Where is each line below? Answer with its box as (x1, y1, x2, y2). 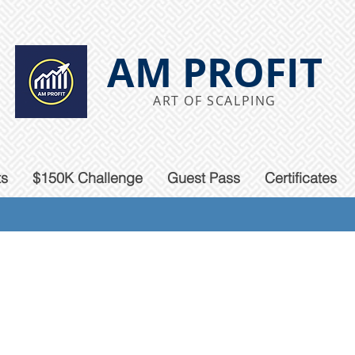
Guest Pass (166, 169, 240, 187)
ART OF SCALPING (153, 92, 277, 109)
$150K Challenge (32, 169, 143, 187)
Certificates (264, 169, 337, 187)
